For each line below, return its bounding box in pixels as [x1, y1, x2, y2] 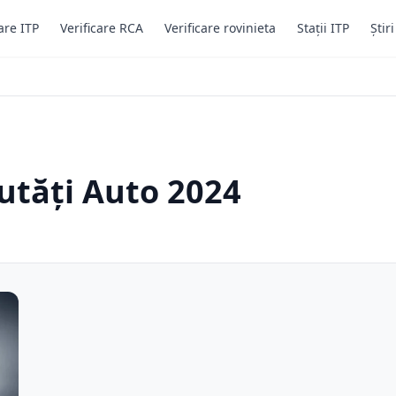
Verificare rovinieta [164, 19, 276, 36]
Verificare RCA [60, 19, 143, 36]
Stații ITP [297, 19, 349, 36]
